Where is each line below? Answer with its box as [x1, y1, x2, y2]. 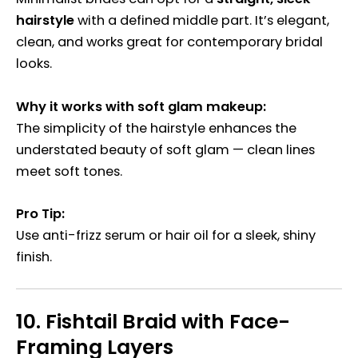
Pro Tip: [16, 204, 65, 223]
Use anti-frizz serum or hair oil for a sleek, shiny [16, 225, 316, 245]
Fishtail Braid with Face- [46, 307, 290, 336]
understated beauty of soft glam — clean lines [16, 140, 315, 159]
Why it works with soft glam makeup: [16, 97, 266, 116]
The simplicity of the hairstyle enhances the [16, 118, 296, 137]
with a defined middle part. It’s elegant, [74, 11, 329, 30]
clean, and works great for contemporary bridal [16, 33, 323, 52]
